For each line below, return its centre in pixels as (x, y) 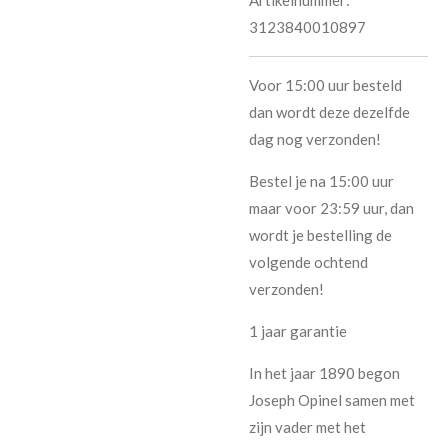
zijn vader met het (307, 426)
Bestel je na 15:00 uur (321, 180)
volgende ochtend (308, 261)
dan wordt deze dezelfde (329, 111)
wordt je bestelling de (320, 234)
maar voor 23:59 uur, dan (331, 207)
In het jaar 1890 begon (324, 372)
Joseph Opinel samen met (332, 399)
